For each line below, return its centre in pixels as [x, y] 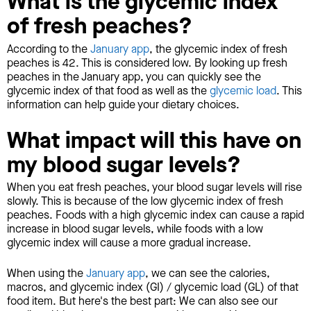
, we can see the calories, [208, 274]
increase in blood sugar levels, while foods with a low [135, 229]
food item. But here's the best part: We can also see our [142, 301]
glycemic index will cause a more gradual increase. [129, 243]
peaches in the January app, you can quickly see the [134, 76]
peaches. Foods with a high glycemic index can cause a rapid [155, 215]
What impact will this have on [154, 140]
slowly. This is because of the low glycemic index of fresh [145, 201]
